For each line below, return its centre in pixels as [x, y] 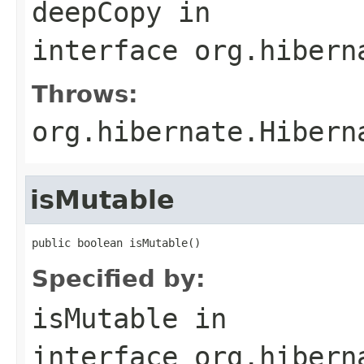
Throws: [85, 94]
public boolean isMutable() [116, 243]
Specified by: [119, 278]
